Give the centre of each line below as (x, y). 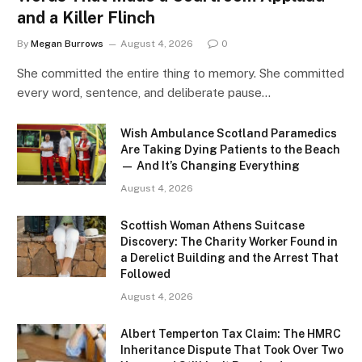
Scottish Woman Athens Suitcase (213, 225)
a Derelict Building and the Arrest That (229, 257)
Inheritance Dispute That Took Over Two (232, 349)
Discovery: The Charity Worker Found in (229, 241)
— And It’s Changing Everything (210, 165)
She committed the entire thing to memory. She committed (181, 73)
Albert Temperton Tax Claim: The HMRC (231, 333)
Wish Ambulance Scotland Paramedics (229, 133)
